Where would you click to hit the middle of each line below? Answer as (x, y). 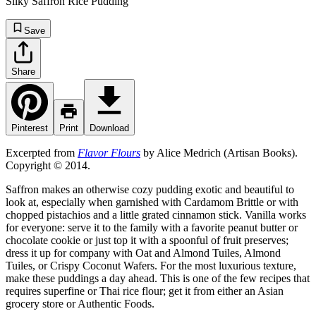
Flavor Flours (109, 152)
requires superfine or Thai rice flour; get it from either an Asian (145, 291)
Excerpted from (42, 152)
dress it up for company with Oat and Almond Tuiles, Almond (143, 253)
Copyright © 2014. (48, 165)
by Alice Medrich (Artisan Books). (219, 152)
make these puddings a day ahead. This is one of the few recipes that (158, 278)
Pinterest (30, 128)
